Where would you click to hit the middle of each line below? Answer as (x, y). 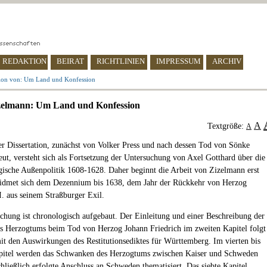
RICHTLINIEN (121, 61)
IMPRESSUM (178, 61)
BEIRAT (70, 61)
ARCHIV (227, 61)
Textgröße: (227, 126)
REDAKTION (24, 61)
